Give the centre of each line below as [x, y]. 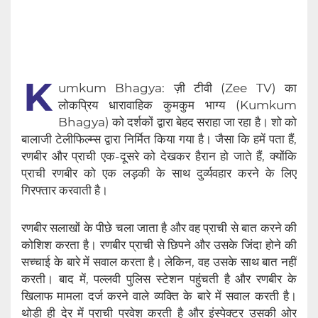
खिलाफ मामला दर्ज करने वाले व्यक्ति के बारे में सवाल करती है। [159, 296]
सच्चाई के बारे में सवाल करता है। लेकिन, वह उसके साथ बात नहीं [159, 262]
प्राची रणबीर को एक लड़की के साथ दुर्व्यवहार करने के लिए [159, 173]
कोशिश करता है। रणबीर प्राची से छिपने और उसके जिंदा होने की [159, 245]
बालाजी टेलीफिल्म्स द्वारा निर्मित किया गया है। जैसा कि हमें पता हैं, [159, 139]
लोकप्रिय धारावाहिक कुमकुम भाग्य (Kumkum [177, 105]
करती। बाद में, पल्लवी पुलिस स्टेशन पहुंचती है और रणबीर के [159, 279]
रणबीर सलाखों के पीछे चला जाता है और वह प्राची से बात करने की [159, 228]
